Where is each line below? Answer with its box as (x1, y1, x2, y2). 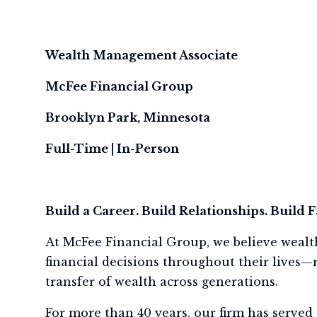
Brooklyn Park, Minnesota (45, 110, 210, 125)
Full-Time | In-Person (45, 142, 179, 156)
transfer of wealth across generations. (45, 275, 278, 289)
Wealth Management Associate (45, 48, 238, 62)
